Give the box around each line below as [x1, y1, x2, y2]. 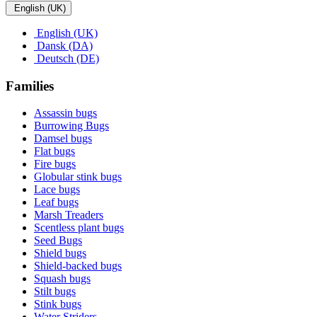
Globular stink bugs [34, 171, 122, 183]
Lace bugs [34, 183, 80, 196]
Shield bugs [34, 247, 86, 260]
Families [6, 78, 54, 93]
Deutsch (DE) [34, 52, 99, 64]
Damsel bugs [34, 132, 92, 145]
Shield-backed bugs [34, 260, 122, 272]
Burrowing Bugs [34, 120, 109, 132]
